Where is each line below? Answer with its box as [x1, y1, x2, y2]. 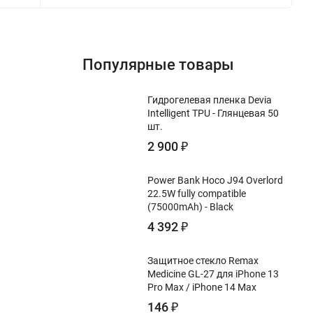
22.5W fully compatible [147, 188, 246, 199]
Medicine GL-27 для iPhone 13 [147, 268, 279, 279]
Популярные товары [82, 56, 234, 73]
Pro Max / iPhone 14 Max [147, 282, 256, 293]
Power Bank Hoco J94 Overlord [147, 175, 283, 186]
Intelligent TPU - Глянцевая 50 [147, 108, 279, 119]
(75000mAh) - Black [147, 201, 233, 212]
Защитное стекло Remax [147, 255, 259, 266]
